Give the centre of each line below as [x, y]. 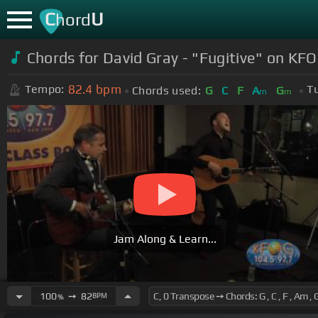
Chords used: [166, 90]
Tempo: [44, 89]
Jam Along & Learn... [165, 239]
